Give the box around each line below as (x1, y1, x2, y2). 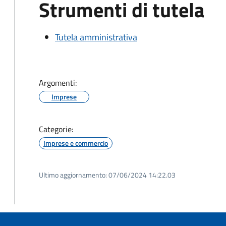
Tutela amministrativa (55, 30, 137, 44)
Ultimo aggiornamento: (39, 169, 107, 180)
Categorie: (39, 123, 73, 135)
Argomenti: (39, 77, 77, 89)
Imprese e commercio (43, 138, 108, 148)
